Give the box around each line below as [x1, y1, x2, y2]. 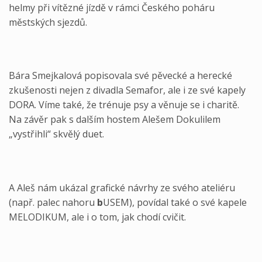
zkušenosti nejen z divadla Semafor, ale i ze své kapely [9, 84, 246, 97]
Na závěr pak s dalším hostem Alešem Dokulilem [9, 113, 220, 126]
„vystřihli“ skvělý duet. [9, 127, 104, 141]
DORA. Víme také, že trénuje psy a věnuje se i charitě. [9, 98, 239, 112]
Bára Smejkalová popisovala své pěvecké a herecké [9, 69, 232, 82]
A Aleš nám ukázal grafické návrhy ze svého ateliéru [9, 181, 235, 194]
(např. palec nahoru [9, 195, 97, 209]
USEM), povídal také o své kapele [103, 195, 247, 209]
